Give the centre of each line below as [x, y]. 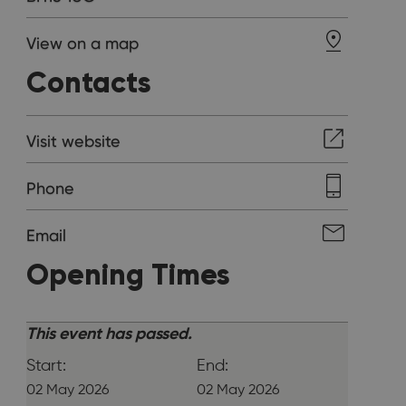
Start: [47, 366]
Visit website [74, 141]
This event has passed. [110, 334]
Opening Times [129, 274]
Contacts [89, 82]
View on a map [83, 43]
